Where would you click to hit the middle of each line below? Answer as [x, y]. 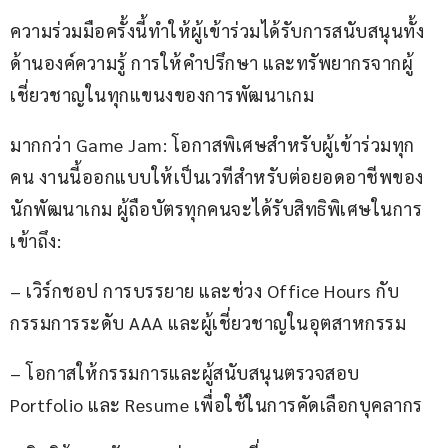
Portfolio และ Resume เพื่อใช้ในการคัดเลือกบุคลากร [216, 405]
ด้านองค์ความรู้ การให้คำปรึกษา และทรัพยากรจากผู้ [211, 63]
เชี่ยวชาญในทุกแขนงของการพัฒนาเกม [162, 95]
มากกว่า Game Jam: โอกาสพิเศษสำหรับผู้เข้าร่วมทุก [212, 145]
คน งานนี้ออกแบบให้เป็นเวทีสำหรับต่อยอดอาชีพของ [217, 177]
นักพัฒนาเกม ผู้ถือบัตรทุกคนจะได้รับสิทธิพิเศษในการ [216, 209]
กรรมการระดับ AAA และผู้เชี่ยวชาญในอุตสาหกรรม [208, 323]
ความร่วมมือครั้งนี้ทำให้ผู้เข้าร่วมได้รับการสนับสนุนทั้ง [217, 31]
